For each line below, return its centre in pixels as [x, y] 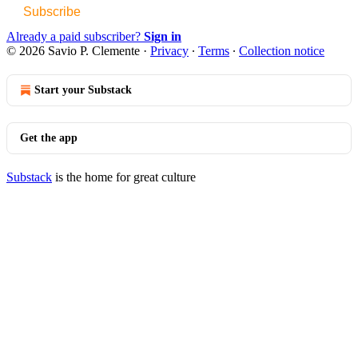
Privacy [169, 50]
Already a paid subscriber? [75, 36]
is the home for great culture [124, 177]
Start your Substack [83, 89]
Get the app [49, 137]
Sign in [163, 36]
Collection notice [282, 50]
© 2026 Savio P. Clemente [73, 50]
